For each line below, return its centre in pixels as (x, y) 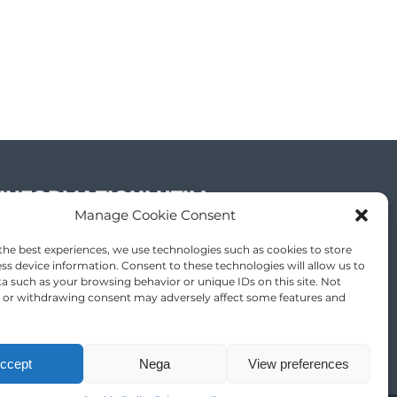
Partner (51, 236)
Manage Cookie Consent (155, 215)
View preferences (298, 363)
